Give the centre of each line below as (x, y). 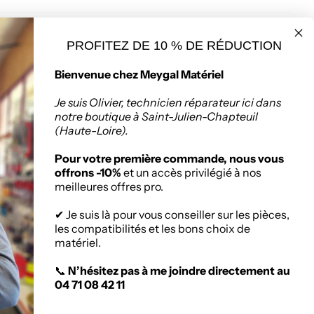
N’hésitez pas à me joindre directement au (179, 271)
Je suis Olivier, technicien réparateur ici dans (168, 103)
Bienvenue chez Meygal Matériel (139, 75)
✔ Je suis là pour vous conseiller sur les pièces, (172, 215)
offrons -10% (88, 173)
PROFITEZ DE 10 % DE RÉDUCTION (174, 46)
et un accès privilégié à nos (191, 173)
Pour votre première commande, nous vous (169, 159)
